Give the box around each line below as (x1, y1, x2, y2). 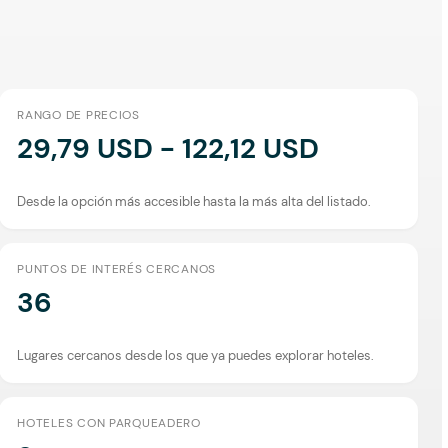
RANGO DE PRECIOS (17, 106, 140, 123)
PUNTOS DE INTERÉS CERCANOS (17, 260, 217, 277)
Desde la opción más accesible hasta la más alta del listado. (17, 192, 372, 210)
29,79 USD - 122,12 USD (17, 129, 320, 167)
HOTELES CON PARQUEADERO (17, 414, 201, 431)
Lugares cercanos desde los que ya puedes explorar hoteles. (17, 346, 375, 364)
